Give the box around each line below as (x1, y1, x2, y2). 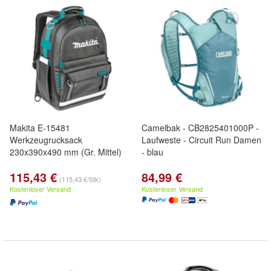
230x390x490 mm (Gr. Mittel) (10, 146, 122, 158)
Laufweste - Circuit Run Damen (142, 134, 261, 146)
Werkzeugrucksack (10, 134, 82, 146)
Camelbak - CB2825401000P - (142, 122, 259, 134)
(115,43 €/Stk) (59, 174, 101, 184)
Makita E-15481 (10, 122, 70, 134)
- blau (142, 146, 163, 158)
